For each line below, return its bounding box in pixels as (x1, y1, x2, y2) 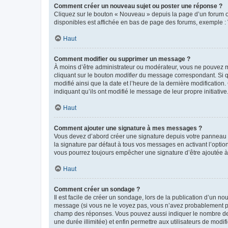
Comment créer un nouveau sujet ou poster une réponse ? (54, 2, 222, 10)
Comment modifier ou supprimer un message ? (54, 55, 190, 63)
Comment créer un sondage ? (54, 185, 140, 193)
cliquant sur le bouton (54, 71, 115, 79)
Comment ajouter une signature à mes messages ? (54, 124, 202, 132)
